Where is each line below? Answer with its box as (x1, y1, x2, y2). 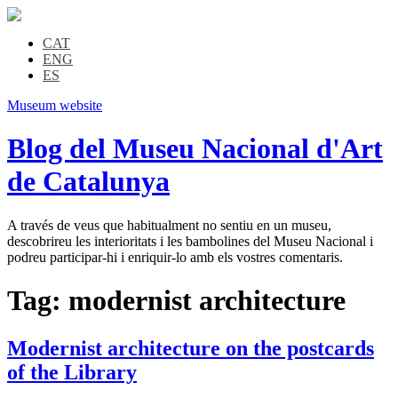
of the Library (7, 360, 137, 384)
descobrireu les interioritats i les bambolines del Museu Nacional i (7, 233, 373, 249)
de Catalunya (7, 165, 170, 198)
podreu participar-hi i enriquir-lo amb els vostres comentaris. (7, 249, 343, 265)
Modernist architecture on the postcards (7, 336, 374, 360)
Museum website (7, 98, 102, 113)
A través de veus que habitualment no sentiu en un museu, (7, 217, 331, 233)
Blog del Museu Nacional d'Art (7, 132, 383, 165)
